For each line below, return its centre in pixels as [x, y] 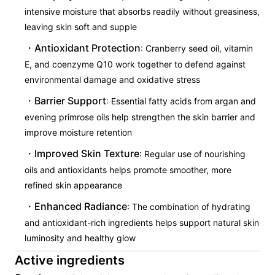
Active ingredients [70, 260]
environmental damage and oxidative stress [112, 79]
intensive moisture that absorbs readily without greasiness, [142, 11]
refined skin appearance [73, 185]
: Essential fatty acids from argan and [181, 101]
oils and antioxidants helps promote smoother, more [128, 170]
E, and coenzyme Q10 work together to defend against [135, 64]
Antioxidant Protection [87, 48]
